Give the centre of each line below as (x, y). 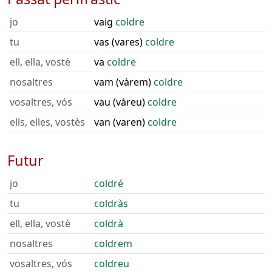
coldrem (113, 243)
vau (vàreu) (121, 102)
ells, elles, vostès (47, 122)
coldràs (111, 203)
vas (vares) (120, 42)
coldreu (112, 263)
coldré (109, 183)
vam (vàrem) (124, 82)
